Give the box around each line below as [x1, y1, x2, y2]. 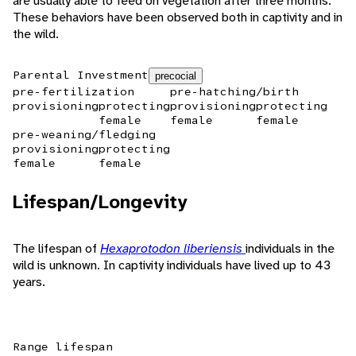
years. [13, 273, 45, 291]
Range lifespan [13, 339, 113, 354]
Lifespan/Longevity [13, 189, 188, 215]
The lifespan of [13, 240, 100, 257]
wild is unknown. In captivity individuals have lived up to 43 [13, 257, 331, 274]
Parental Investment [13, 68, 149, 83]
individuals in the [246, 240, 335, 257]
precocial [155, 70, 196, 83]
